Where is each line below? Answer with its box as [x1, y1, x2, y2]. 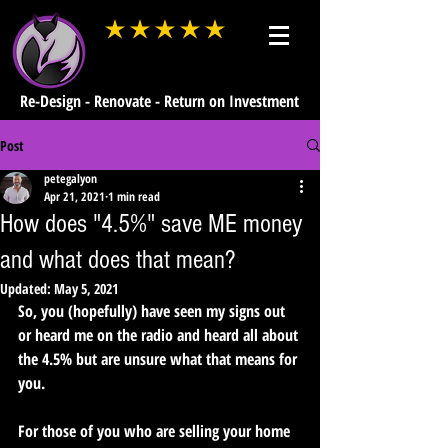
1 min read [108, 188, 160, 205]
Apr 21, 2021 [44, 188, 105, 205]
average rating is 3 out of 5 [104, 26, 224, 42]
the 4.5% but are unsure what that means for [18, 348, 301, 370]
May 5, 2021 [54, 279, 118, 298]
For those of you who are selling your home [18, 420, 294, 442]
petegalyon [44, 170, 97, 187]
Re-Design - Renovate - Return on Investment [20, 90, 299, 112]
